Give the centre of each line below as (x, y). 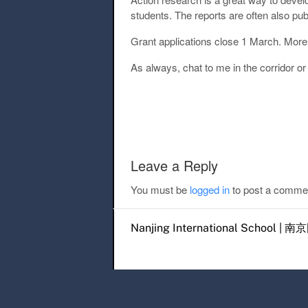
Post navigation (226, 102)
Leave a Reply (174, 165)
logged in (210, 189)
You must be (160, 189)
